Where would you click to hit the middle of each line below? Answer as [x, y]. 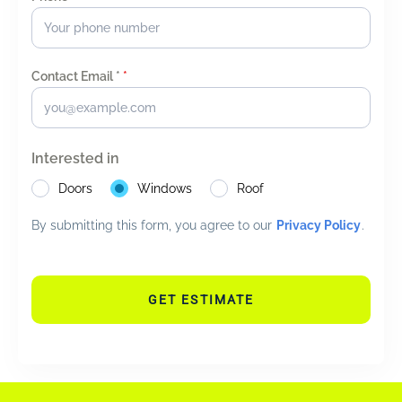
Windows [165, 189]
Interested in [75, 159]
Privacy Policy [319, 226]
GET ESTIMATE [201, 300]
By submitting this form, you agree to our [153, 226]
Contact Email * [77, 77]
